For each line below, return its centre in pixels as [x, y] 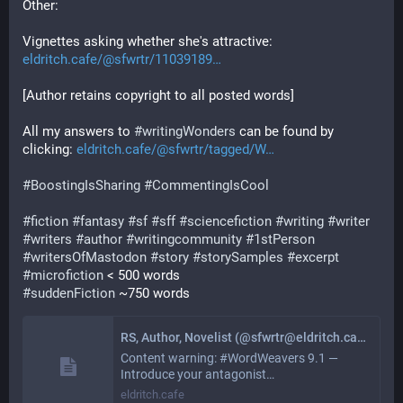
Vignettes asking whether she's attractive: [149, 41]
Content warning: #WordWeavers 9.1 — [229, 358]
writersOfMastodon [89, 257]
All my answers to [78, 131]
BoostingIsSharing [85, 185]
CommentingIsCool [210, 185]
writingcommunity [188, 239]
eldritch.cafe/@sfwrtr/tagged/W [171, 149]
